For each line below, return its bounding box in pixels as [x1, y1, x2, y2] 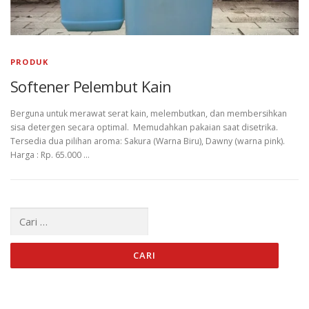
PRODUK [10, 57, 49, 67]
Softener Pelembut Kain [10, 76, 172, 97]
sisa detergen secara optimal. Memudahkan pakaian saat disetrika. [10, 121, 278, 134]
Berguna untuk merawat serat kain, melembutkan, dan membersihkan [10, 108, 287, 120]
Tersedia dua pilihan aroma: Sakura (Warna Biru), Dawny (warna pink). [10, 135, 285, 148]
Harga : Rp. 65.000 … [10, 149, 90, 161]
